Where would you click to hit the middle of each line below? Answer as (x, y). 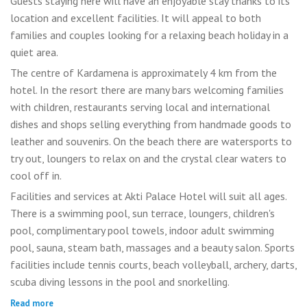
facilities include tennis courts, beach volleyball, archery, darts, (153, 265)
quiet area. (34, 52)
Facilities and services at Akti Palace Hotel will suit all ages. (148, 196)
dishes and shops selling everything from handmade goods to (151, 124)
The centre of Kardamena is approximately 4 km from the (144, 73)
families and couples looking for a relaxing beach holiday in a (149, 35)
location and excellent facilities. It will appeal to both (136, 18)
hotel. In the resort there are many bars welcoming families (147, 90)
